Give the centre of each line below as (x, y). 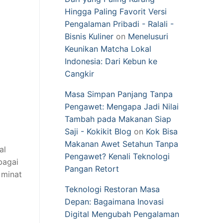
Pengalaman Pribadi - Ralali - (119, 24)
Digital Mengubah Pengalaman (122, 214)
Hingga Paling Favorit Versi (116, 11)
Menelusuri (148, 36)
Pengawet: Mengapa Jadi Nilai (122, 106)
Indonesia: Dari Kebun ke (111, 61)
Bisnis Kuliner (89, 36)
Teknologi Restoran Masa (112, 189)
